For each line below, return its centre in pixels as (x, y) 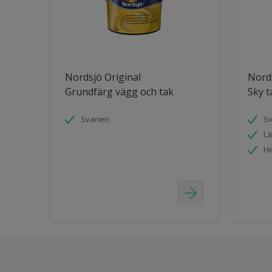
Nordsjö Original (103, 77)
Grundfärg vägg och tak (119, 92)
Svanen (95, 119)
